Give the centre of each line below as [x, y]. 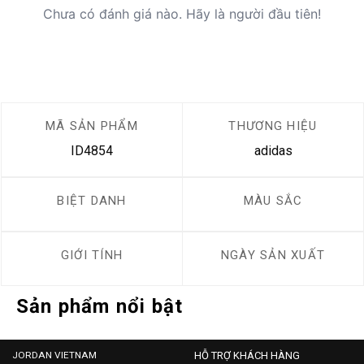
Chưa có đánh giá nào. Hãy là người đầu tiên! [182, 14]
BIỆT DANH [92, 201]
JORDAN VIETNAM [54, 355]
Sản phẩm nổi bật [100, 307]
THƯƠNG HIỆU [273, 126]
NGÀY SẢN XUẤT [273, 256]
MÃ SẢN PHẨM [92, 126]
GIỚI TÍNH [92, 256]
